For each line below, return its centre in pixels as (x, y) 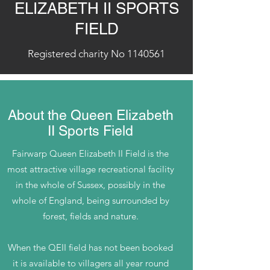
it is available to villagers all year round (90, 263)
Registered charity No (77, 54)
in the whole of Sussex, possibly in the (90, 185)
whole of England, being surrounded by (90, 200)
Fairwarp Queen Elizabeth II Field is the (90, 153)
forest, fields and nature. (90, 216)
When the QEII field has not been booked (90, 247)
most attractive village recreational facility (90, 169)
